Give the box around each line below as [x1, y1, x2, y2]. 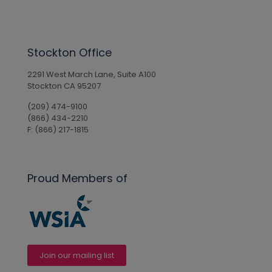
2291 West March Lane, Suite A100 [27, 69, 156, 80]
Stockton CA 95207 [27, 80, 101, 92]
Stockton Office [27, 45, 112, 60]
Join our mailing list [39, 250, 114, 261]
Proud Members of [27, 171, 127, 186]
